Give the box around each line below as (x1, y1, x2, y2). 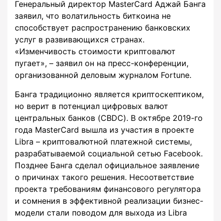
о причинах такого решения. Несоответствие (15, 172, 194, 183)
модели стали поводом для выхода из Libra (15, 208, 187, 218)
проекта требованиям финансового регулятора (15, 184, 201, 194)
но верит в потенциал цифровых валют (15, 101, 168, 111)
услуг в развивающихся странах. (15, 35, 145, 45)
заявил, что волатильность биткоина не (15, 11, 171, 21)
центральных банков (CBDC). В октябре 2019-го (15, 113, 203, 123)
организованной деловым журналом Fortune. (15, 70, 191, 80)
